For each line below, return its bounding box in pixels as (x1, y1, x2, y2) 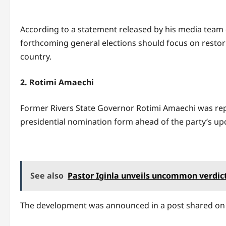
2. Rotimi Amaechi (20, 76, 94, 88)
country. (20, 50, 51, 62)
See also (30, 169, 64, 181)
